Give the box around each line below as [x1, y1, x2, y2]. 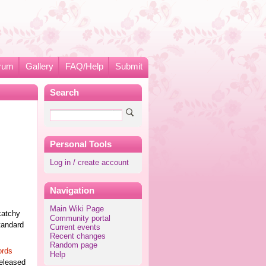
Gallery [25, 62, 53, 71]
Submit [115, 62, 142, 71]
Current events [49, 223, 100, 232]
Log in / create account [49, 159, 129, 167]
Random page [49, 241, 97, 250]
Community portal [49, 214, 110, 223]
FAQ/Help [65, 62, 103, 71]
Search [49, 88, 79, 97]
